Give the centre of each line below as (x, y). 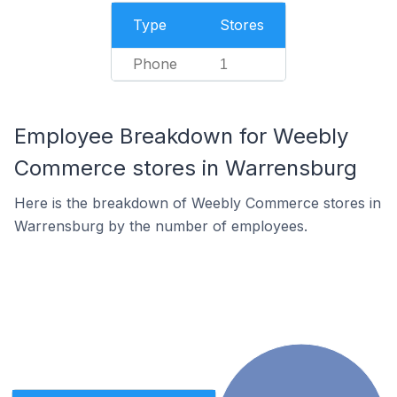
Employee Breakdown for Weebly (181, 136)
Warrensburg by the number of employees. (161, 226)
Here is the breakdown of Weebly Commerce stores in (198, 203)
